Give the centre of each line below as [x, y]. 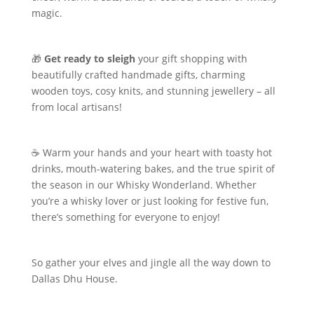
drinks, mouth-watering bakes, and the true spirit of [153, 169]
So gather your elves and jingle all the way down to [151, 262]
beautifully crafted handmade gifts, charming [138, 75]
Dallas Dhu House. [74, 279]
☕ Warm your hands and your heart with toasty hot [151, 152]
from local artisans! [76, 107]
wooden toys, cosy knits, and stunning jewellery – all [153, 91]
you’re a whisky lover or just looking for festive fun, [150, 201]
